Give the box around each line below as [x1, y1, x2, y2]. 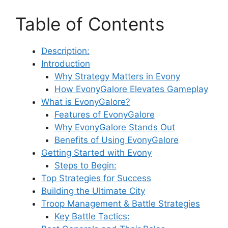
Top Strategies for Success [41, 173, 151, 184]
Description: [41, 46, 90, 56]
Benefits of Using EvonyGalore [54, 135, 179, 146]
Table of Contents [15, 13, 164, 35]
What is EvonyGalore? [41, 97, 130, 107]
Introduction [41, 59, 90, 69]
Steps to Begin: [54, 160, 117, 171]
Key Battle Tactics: [54, 211, 130, 222]
